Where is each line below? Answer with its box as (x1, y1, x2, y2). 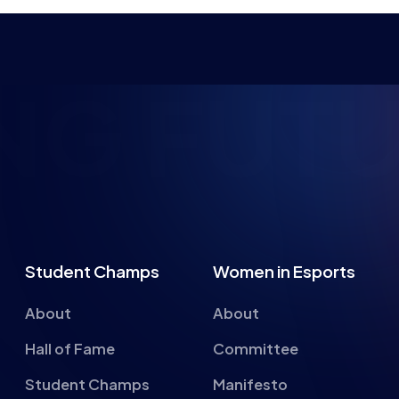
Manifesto (212, 375, 288, 394)
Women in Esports (212, 261, 355, 281)
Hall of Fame (25, 339, 116, 358)
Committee (212, 339, 298, 358)
